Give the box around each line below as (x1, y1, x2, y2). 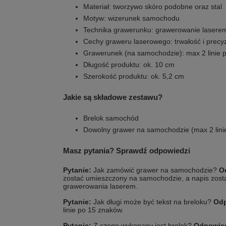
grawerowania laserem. (63, 182, 138, 190)
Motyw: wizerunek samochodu (83, 14, 180, 22)
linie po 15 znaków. (63, 206, 124, 214)
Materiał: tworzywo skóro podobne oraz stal (83, 3, 222, 11)
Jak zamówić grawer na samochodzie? (91, 166, 219, 174)
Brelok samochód (83, 114, 139, 122)
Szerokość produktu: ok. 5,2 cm (83, 72, 184, 80)
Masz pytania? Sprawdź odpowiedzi (63, 146, 190, 155)
